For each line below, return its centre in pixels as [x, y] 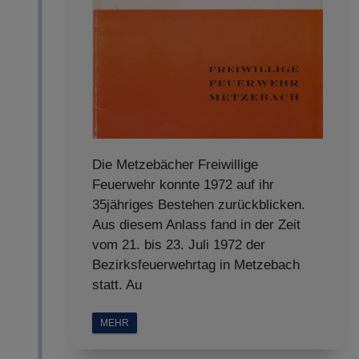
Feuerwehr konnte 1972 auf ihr [183, 185]
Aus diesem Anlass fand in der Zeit [196, 225]
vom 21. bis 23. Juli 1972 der [179, 245]
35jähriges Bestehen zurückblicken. [199, 205]
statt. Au [117, 285]
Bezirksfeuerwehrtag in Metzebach [196, 265]
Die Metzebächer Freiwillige [175, 165]
